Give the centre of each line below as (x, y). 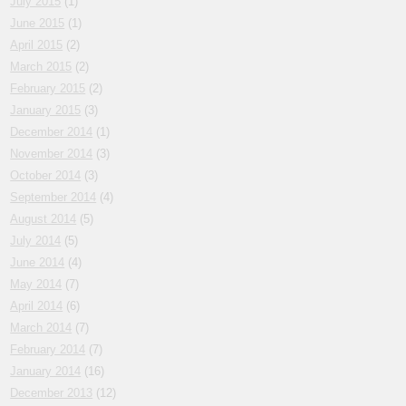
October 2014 (46, 176)
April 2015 (37, 45)
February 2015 (48, 89)
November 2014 (52, 154)
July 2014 (36, 241)
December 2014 (52, 132)
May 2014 (36, 285)
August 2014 (43, 219)
